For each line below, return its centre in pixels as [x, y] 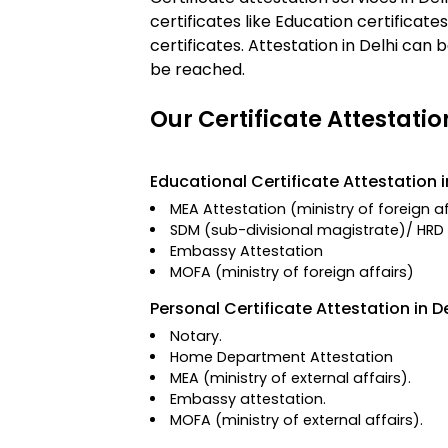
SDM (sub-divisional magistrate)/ [294, 230]
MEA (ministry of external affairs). [291, 378]
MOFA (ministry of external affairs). [297, 420]
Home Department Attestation [282, 357]
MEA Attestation [230, 209]
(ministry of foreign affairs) [315, 272]
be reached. [197, 69]
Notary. [196, 336]
